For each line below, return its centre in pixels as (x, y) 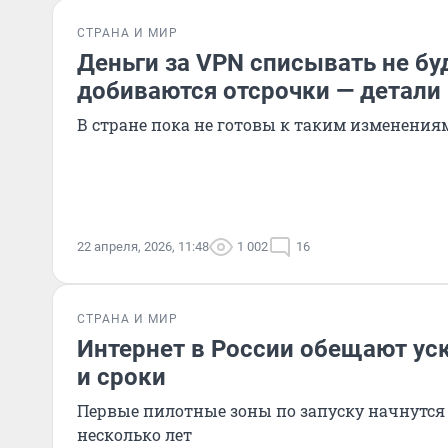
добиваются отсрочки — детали (259, 91)
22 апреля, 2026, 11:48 (143, 246)
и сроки (121, 377)
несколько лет (134, 434)
